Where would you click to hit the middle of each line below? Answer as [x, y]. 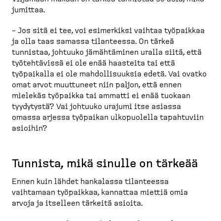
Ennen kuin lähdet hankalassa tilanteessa [90, 181]
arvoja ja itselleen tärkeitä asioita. [77, 203]
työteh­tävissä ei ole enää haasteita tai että [93, 63]
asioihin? [30, 128]
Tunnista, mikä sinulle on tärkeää [105, 164]
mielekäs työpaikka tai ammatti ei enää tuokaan [101, 95]
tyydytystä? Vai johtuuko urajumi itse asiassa [96, 106]
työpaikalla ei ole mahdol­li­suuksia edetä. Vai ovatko [109, 74]
